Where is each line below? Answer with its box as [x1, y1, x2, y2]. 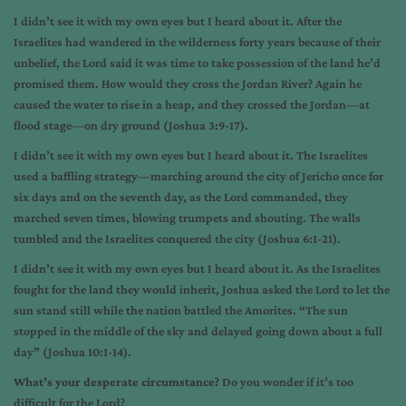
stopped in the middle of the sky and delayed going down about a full [14, 324, 382, 338]
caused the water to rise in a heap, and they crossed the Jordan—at [14, 97, 370, 111]
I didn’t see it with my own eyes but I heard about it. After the [14, 14, 342, 28]
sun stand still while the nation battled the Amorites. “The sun [14, 303, 348, 317]
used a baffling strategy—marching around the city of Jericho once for [14, 169, 383, 183]
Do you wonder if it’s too [219, 374, 353, 389]
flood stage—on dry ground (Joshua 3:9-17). [14, 118, 248, 132]
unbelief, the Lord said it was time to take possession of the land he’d [14, 55, 381, 70]
